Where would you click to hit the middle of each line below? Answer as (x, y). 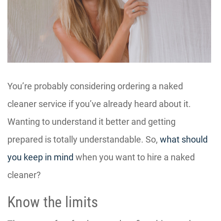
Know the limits (53, 202)
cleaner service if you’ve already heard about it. (99, 104)
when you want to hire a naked (134, 157)
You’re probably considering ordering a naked (95, 86)
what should (184, 139)
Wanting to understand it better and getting (92, 121)
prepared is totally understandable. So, (84, 139)
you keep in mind (40, 157)
